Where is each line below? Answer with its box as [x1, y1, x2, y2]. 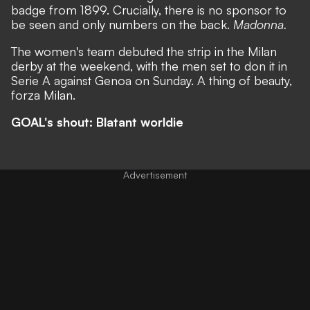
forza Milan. [11, 86, 75, 102]
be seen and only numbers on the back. [11, 16, 233, 32]
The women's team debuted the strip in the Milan [11, 43, 277, 59]
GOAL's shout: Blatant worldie [11, 113, 183, 129]
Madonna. [233, 16, 287, 32]
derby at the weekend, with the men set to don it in [11, 57, 287, 73]
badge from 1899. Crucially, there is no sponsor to [11, 1, 286, 17]
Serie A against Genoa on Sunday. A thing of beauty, [11, 72, 292, 88]
